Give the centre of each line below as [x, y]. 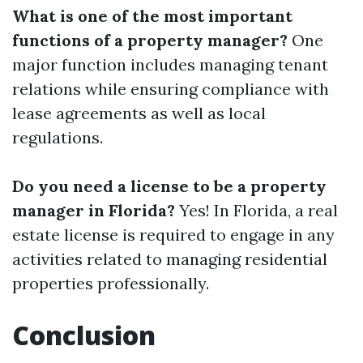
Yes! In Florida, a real [256, 210]
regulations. [58, 137]
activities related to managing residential [170, 259]
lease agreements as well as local [139, 113]
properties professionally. [111, 283]
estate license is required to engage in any [173, 235]
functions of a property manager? [150, 40]
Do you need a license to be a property [169, 186]
